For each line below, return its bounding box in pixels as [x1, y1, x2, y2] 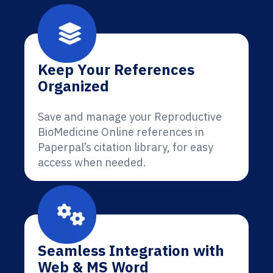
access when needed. [38, 155, 146, 169]
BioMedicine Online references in [38, 125, 204, 139]
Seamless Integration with [38, 241, 224, 260]
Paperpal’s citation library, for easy [38, 140, 213, 154]
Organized [38, 76, 109, 96]
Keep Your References [38, 60, 194, 79]
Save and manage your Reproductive [38, 110, 222, 124]
